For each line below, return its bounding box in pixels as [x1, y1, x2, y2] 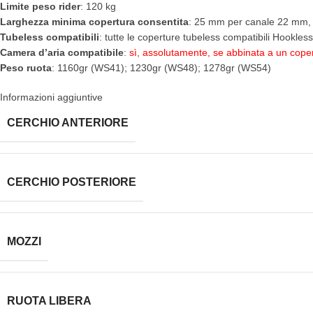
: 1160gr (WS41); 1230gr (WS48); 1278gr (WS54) [52, 62, 271, 74]
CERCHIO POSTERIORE [7, 176, 136, 189]
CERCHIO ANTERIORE [7, 117, 129, 129]
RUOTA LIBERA [7, 295, 92, 307]
